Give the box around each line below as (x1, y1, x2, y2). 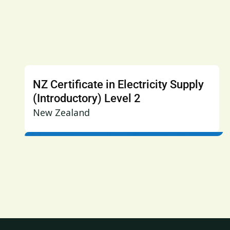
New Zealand (33, 106, 90, 119)
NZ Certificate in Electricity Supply (33, 78, 204, 91)
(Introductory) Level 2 (33, 92, 141, 105)
